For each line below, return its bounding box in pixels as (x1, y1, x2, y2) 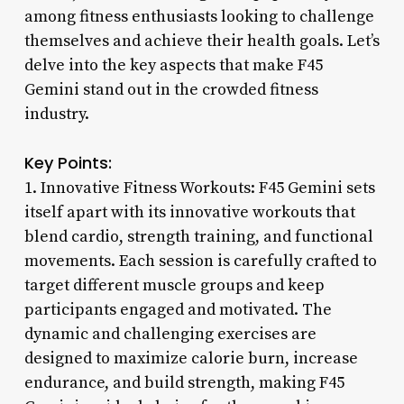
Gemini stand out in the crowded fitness (23, 78, 318, 100)
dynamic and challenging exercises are (23, 323, 317, 344)
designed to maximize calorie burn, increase (23, 347, 358, 369)
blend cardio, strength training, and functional (23, 225, 373, 247)
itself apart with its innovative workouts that (23, 201, 355, 223)
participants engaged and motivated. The (23, 298, 332, 320)
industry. (23, 103, 89, 124)
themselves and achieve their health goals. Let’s (23, 30, 380, 51)
